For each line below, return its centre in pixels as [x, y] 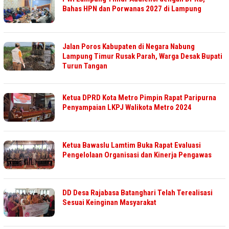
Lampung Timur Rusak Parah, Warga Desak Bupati [142, 56]
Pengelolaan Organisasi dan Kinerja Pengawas [138, 155]
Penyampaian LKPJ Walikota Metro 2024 [127, 108]
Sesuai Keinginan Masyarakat [110, 203]
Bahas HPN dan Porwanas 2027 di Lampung [132, 9]
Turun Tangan [85, 66]
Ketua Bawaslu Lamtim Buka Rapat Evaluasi [132, 145]
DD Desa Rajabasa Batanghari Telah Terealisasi [138, 193]
